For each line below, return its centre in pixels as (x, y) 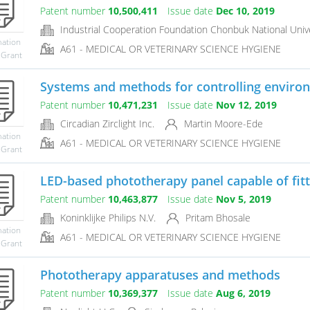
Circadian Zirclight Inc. (106, 124)
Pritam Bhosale (216, 218)
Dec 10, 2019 (245, 11)
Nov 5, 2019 (243, 199)
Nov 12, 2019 (246, 105)
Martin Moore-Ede (222, 124)
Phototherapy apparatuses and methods (160, 275)
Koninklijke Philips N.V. (106, 218)
